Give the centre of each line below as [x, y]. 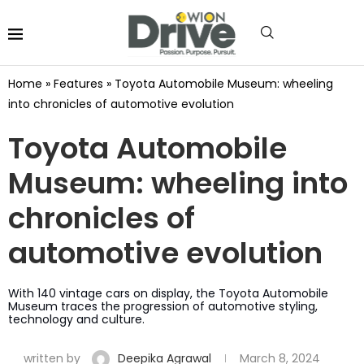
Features [78, 83]
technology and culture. [76, 319]
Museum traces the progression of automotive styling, [163, 306]
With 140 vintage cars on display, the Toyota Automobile [168, 293]
